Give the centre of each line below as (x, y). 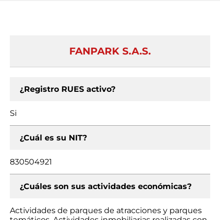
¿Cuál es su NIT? (53, 138)
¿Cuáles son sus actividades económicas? (106, 186)
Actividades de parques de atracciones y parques (106, 210)
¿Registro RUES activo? (68, 89)
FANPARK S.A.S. (110, 51)
